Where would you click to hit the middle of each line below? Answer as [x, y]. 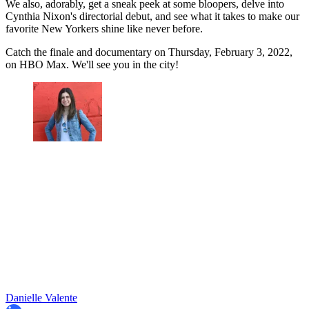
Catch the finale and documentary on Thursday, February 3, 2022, [149, 52]
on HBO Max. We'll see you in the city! [92, 65]
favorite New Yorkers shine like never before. [106, 29]
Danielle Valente [41, 297]
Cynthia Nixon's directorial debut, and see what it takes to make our [152, 17]
